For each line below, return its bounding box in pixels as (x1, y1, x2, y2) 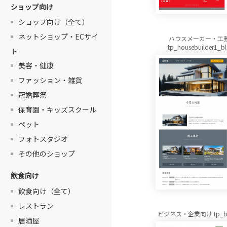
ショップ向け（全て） (18, 17, 89, 27)
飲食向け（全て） (18, 186, 75, 197)
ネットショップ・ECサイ (18, 31, 98, 42)
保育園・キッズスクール (18, 104, 96, 115)
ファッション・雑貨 (18, 75, 82, 86)
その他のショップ (18, 148, 75, 159)
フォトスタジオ (18, 134, 68, 144)
